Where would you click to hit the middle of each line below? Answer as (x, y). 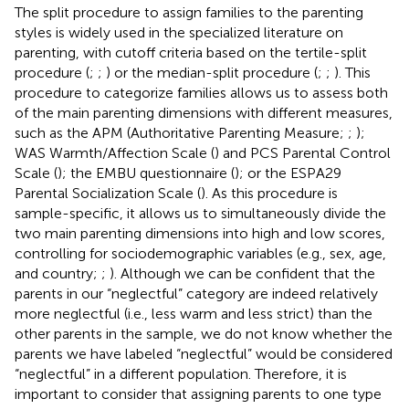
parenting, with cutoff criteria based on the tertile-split (191, 52)
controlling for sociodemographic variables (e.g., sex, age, (200, 253)
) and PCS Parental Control (303, 152)
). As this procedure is (269, 193)
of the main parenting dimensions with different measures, (204, 112)
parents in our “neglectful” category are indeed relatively (196, 293)
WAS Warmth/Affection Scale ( (115, 152)
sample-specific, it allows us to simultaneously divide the (200, 213)
